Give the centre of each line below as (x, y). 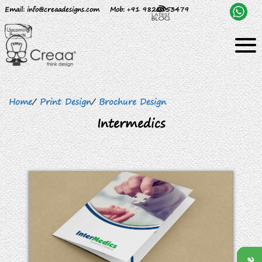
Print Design (65, 101)
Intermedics (131, 123)
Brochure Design (132, 101)
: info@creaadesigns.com (61, 9)
